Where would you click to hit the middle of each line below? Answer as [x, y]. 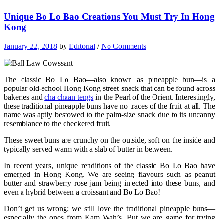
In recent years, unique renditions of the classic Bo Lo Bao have [109, 166]
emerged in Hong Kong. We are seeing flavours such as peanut [109, 175]
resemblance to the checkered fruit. [57, 124]
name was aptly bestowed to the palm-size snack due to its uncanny [109, 115]
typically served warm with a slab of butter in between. [88, 149]
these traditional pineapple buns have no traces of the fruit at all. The [109, 106]
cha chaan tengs [69, 97]
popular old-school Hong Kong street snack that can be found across [109, 88]
